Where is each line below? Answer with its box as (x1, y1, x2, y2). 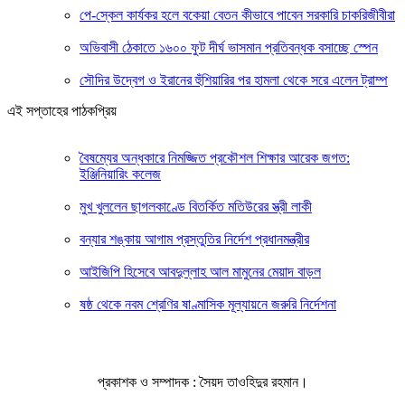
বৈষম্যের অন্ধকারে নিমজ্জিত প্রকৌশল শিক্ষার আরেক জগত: (80, 149, 350, 165)
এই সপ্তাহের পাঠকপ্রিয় (7, 102, 117, 118)
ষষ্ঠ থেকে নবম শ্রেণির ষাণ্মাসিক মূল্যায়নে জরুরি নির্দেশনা (80, 296, 336, 312)
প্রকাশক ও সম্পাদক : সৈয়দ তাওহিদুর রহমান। (97, 373, 308, 390)
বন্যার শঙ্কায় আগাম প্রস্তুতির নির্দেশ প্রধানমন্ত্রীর (80, 231, 309, 247)
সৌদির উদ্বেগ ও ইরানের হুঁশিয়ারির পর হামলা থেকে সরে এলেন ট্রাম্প (80, 71, 388, 88)
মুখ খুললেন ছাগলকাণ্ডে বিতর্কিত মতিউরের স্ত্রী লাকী (80, 198, 312, 214)
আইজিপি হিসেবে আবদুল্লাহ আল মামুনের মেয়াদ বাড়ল (80, 263, 321, 279)
